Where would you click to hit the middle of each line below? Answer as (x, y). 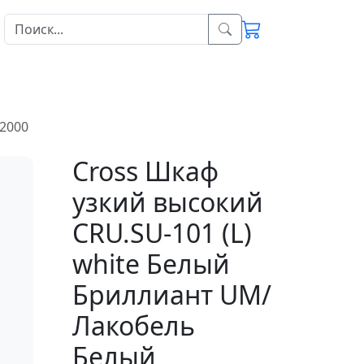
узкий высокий (167, 202)
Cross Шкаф (145, 171)
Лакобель (133, 325)
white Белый (151, 264)
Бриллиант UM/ (171, 295)
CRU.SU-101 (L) (162, 233)
